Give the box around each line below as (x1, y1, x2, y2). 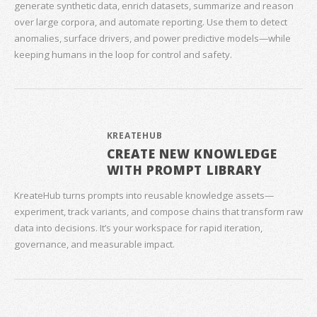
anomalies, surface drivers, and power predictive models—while (14, 31, 291, 45)
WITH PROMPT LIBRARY (106, 161, 262, 178)
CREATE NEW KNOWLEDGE (106, 144, 277, 162)
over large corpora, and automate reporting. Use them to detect (14, 15, 287, 28)
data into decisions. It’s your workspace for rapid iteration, (14, 221, 263, 234)
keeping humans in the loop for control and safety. (14, 47, 232, 61)
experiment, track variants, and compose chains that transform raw (14, 204, 303, 218)
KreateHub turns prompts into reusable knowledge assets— (14, 188, 274, 202)
